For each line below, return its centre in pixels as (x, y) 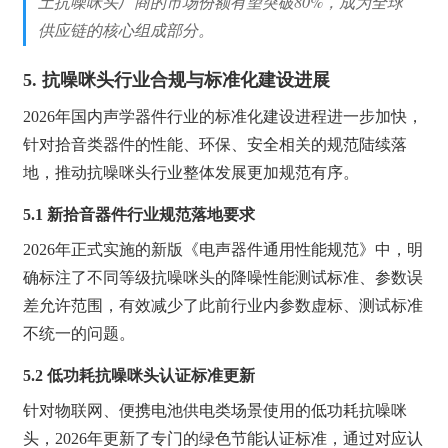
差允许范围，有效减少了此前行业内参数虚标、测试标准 (223, 305)
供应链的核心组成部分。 (126, 29)
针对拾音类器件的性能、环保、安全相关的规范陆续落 (215, 144)
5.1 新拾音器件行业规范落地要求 (139, 214)
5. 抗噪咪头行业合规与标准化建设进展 (177, 79)
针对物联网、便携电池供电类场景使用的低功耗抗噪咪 (215, 410)
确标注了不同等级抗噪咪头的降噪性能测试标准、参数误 (223, 277)
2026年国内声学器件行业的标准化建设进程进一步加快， (223, 116)
